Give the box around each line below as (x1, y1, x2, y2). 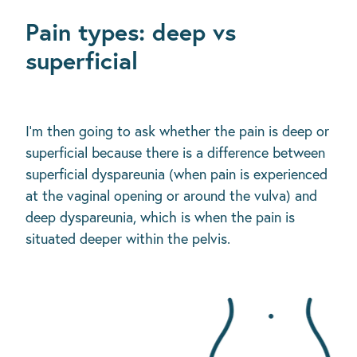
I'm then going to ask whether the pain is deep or (25, 122, 329, 141)
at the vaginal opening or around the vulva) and (25, 186, 317, 206)
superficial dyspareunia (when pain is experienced (25, 165, 328, 184)
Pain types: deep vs (25, 16, 236, 48)
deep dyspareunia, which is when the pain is (25, 208, 295, 227)
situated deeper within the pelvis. (25, 229, 230, 249)
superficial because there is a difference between (25, 143, 325, 163)
